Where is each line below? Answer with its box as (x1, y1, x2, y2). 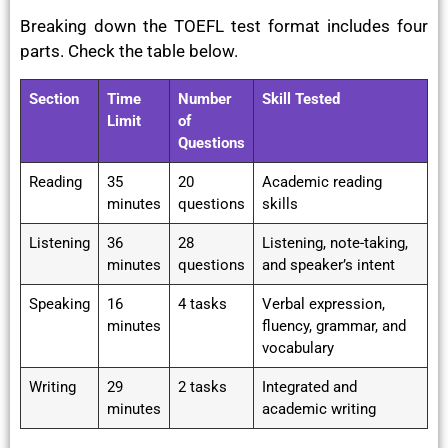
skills (262, 194, 298, 213)
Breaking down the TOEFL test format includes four (20, 16, 428, 37)
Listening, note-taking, (262, 233, 408, 252)
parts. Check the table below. (20, 41, 238, 62)
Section (29, 89, 79, 108)
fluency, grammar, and (262, 316, 406, 335)
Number (178, 89, 232, 108)
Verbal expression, (262, 294, 385, 313)
